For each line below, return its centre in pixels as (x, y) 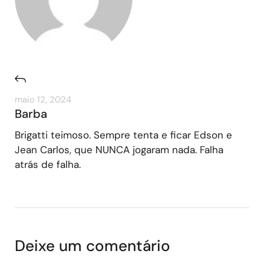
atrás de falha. (48, 164)
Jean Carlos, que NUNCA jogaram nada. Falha (119, 149)
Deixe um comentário (93, 245)
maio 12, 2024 (43, 99)
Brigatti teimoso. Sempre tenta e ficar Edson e (123, 135)
